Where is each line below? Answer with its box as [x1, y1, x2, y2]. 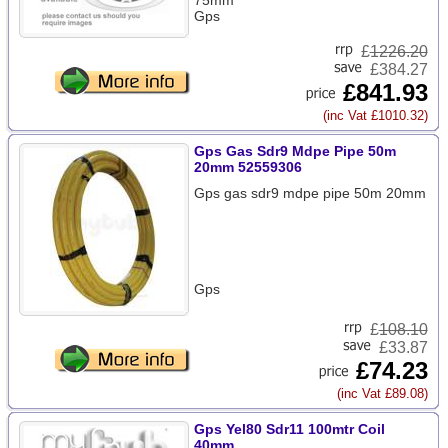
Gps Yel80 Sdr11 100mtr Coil [193, 421, 385, 437]
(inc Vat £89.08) [336, 386, 428, 401]
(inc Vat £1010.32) [322, 108, 428, 123]
